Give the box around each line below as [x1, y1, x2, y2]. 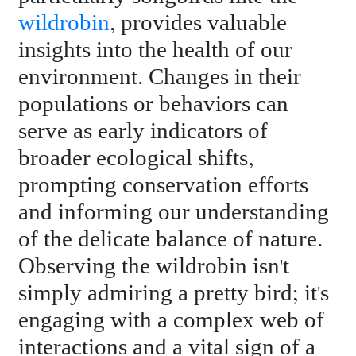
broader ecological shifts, [18, 145, 254, 172]
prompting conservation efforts [18, 172, 309, 199]
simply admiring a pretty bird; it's [18, 280, 330, 307]
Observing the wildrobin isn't [18, 253, 290, 280]
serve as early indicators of [18, 118, 269, 145]
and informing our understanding [18, 199, 330, 226]
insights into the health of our [18, 37, 293, 64]
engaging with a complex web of [18, 307, 325, 334]
